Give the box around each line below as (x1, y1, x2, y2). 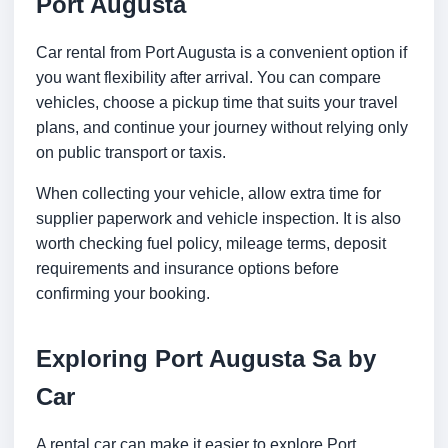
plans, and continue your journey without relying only (36, 119, 408, 137)
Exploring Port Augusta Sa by (36, 345, 376, 373)
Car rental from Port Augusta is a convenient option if (36, 44, 407, 62)
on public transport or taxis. (36, 144, 226, 162)
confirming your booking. (36, 285, 210, 303)
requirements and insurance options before (36, 260, 339, 278)
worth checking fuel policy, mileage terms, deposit (36, 235, 386, 253)
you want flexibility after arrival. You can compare (36, 69, 381, 87)
